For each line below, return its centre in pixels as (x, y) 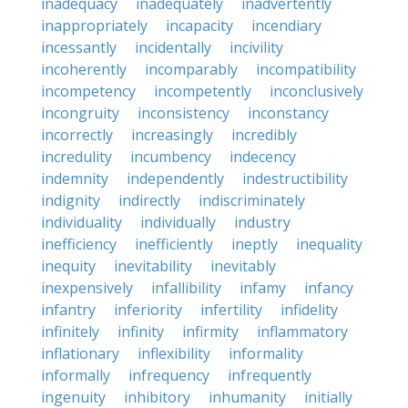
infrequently (270, 375)
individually (178, 222)
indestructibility (295, 178)
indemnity (75, 178)
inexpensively (87, 288)
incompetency (88, 91)
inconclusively (316, 91)
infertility (231, 310)
